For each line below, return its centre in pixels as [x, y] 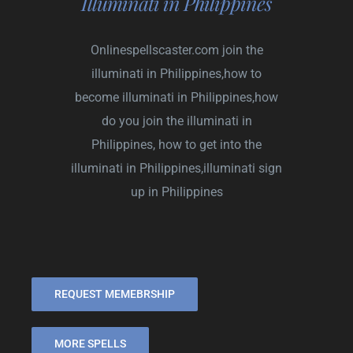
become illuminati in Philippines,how [176, 97]
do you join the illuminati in [176, 121]
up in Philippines [176, 191]
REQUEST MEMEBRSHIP [115, 294]
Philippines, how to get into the [176, 144]
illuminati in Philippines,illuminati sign [176, 168]
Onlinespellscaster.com [154, 50]
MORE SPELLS [90, 343]
